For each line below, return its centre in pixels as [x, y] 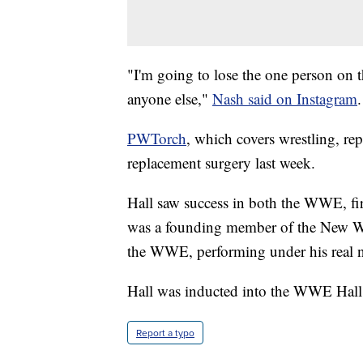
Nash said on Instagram [285, 99]
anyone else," [170, 99]
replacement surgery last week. [221, 163]
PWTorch [157, 139]
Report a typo [165, 333]
